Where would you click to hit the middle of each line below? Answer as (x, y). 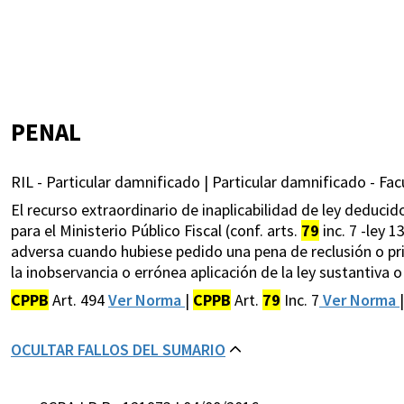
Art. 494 (78, 300)
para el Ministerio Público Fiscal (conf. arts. (156, 231)
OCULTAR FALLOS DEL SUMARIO (118, 350)
